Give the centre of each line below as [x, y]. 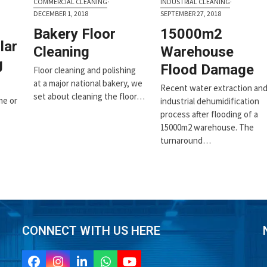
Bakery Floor [75, 34]
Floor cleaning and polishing [85, 70]
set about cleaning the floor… [89, 97]
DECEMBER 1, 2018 [61, 14]
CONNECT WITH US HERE [91, 230]
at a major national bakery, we [88, 83]
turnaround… [185, 141]
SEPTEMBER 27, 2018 [190, 14]
